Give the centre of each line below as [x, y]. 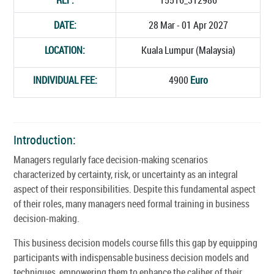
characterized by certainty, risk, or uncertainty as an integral [126, 174]
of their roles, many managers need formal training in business [131, 203]
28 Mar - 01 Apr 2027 [188, 25]
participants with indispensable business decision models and [131, 257]
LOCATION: [65, 50]
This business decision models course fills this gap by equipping [135, 243]
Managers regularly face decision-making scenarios [111, 159]
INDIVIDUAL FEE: [65, 80]
